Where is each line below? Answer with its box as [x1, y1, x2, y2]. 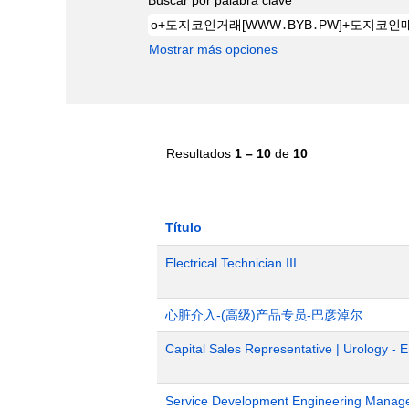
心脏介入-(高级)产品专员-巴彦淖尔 [165, 307, 362, 322]
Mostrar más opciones [149, 41, 278, 57]
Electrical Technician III [165, 255, 297, 270]
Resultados [166, 145, 235, 161]
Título [165, 219, 202, 235]
